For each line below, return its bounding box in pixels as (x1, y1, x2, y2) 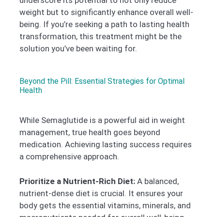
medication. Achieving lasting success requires (19, 139, 192, 150)
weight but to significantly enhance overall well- (19, 7, 193, 17)
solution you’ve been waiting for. (19, 43, 137, 53)
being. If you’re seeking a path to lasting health (19, 19, 189, 29)
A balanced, (135, 176, 179, 186)
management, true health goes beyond (19, 127, 160, 138)
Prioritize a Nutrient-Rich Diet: (19, 176, 135, 186)
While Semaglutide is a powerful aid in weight (19, 115, 185, 125)
